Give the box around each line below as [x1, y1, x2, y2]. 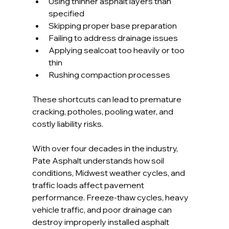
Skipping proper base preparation [48, 20, 177, 31]
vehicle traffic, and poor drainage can [32, 204, 173, 215]
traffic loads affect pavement [32, 180, 146, 191]
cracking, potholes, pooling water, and [32, 106, 175, 117]
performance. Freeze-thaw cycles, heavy [32, 192, 190, 203]
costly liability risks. [32, 119, 103, 129]
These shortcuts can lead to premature [32, 94, 183, 105]
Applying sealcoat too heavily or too [48, 45, 186, 56]
